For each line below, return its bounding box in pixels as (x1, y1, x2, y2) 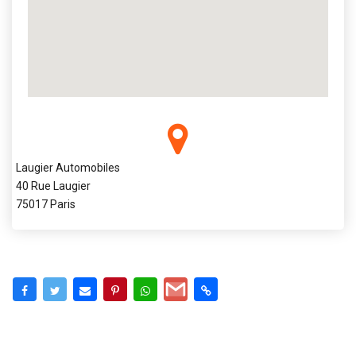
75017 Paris (16, 197, 75, 211)
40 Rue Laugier (16, 179, 91, 192)
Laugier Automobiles (16, 161, 120, 174)
